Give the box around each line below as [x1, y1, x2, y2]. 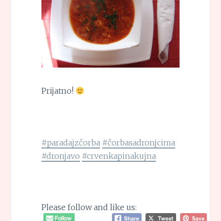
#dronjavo [41, 151, 80, 161]
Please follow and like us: [41, 202, 137, 213]
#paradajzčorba [41, 138, 100, 148]
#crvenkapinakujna [81, 151, 156, 161]
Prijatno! [41, 86, 75, 96]
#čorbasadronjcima [102, 138, 175, 148]
